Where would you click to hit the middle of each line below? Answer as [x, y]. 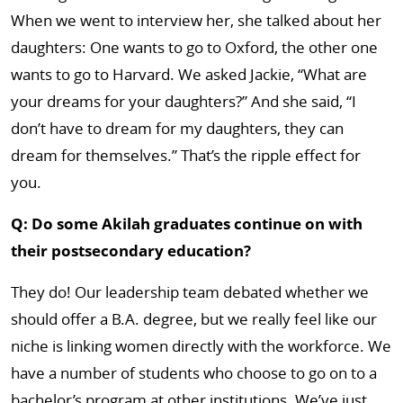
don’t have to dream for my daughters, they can [177, 128]
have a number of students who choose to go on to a [194, 373]
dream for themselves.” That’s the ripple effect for [186, 155]
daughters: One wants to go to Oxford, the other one [194, 47]
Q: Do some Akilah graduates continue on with [187, 224]
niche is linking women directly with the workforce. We [201, 346]
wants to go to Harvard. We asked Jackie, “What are [189, 74]
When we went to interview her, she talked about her [196, 20]
